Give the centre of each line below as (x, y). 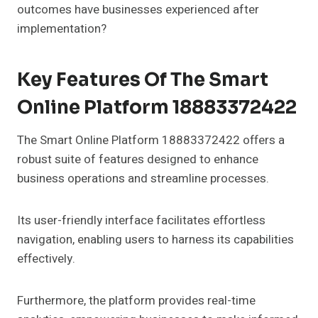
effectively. (46, 259)
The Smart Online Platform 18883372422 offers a (151, 141)
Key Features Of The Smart (143, 80)
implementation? (62, 29)
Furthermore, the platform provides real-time (136, 301)
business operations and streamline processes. (143, 179)
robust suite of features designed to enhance (138, 160)
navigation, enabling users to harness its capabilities (155, 240)
